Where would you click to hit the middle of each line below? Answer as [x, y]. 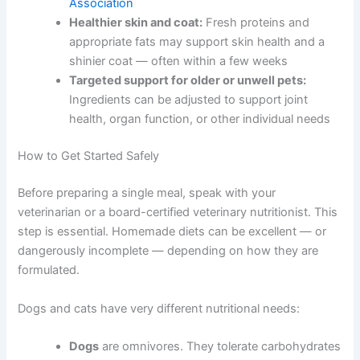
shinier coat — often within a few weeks [179, 135]
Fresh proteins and [256, 97]
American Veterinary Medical [240, 58]
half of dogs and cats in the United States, [185, 39]
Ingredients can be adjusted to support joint [189, 174]
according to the [116, 58]
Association [102, 78]
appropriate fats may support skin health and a [197, 116]
